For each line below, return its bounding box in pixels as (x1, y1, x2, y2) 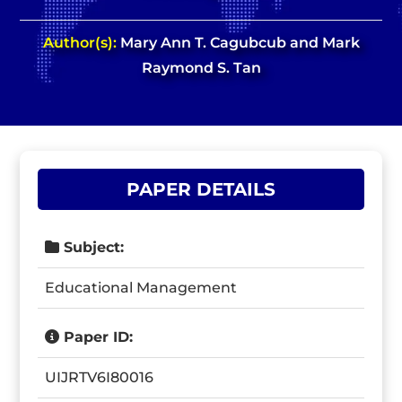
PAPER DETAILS (127, 179, 275, 200)
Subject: (59, 239, 125, 256)
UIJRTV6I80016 (45, 369, 154, 386)
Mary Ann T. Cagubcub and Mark (119, 34, 360, 51)
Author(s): (42, 34, 120, 51)
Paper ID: (59, 328, 134, 345)
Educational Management (45, 279, 238, 296)
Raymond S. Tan (141, 59, 261, 76)
